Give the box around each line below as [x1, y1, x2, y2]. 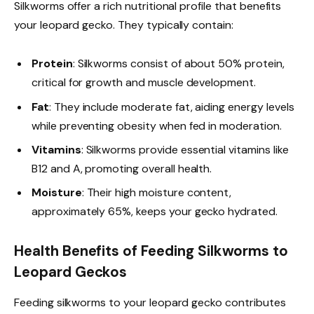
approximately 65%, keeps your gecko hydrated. [32, 203, 278, 219]
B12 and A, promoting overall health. [32, 161, 212, 176]
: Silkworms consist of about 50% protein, [72, 56, 285, 71]
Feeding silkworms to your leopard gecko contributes [14, 295, 286, 310]
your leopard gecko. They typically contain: [14, 18, 233, 33]
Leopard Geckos [14, 262, 128, 281]
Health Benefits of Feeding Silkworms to [14, 241, 289, 260]
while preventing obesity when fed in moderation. [32, 118, 282, 133]
